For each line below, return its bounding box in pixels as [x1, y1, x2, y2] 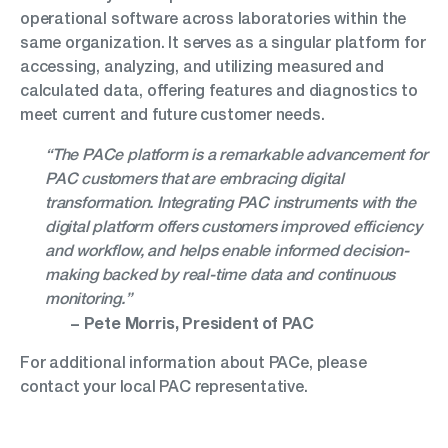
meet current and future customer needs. [20, 104, 325, 124]
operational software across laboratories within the [20, 8, 407, 28]
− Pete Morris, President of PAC [70, 312, 315, 332]
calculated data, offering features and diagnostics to [20, 80, 418, 100]
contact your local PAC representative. [20, 376, 308, 396]
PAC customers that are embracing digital [45, 168, 344, 188]
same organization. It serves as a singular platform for [20, 32, 426, 52]
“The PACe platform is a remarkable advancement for [45, 144, 428, 164]
